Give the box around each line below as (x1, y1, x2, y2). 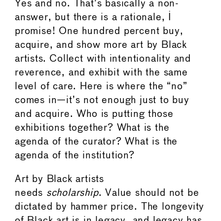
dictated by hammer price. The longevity (15, 202, 205, 212)
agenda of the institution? (15, 151, 138, 161)
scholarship (46, 188, 99, 198)
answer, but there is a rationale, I (15, 13, 171, 23)
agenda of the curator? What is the (15, 137, 178, 147)
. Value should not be (98, 188, 199, 198)
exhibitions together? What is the (15, 123, 170, 133)
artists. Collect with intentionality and (15, 54, 191, 64)
